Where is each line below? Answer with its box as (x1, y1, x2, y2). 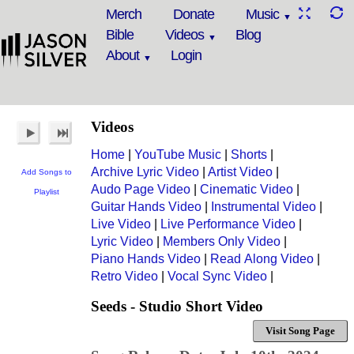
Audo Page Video (91, 183, 190, 196)
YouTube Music (134, 148, 221, 161)
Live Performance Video (160, 217, 296, 231)
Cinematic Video (200, 183, 293, 196)
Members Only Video (163, 235, 281, 248)
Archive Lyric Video (91, 165, 199, 179)
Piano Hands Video (91, 252, 201, 265)
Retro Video (91, 269, 158, 283)
